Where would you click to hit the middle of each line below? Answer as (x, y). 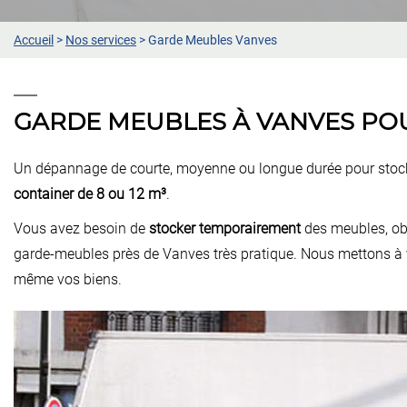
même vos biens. (68, 279)
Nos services (101, 40)
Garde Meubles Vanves (213, 40)
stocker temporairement (225, 228)
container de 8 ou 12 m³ (90, 194)
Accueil (34, 40)
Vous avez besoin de (81, 228)
